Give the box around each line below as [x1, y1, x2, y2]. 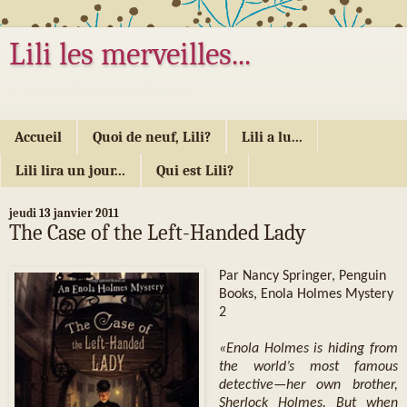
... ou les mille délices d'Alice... [9, 84, 191, 99]
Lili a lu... [242, 128, 303, 145]
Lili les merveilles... [9, 36, 251, 73]
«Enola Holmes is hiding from [218, 342, 398, 357]
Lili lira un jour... [15, 162, 125, 179]
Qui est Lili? [156, 162, 233, 179]
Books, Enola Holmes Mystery [218, 287, 393, 303]
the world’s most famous [218, 360, 398, 375]
